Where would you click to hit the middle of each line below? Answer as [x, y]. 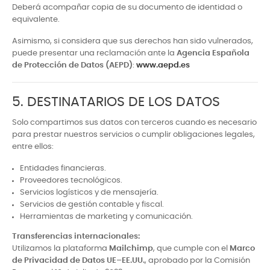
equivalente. [36, 20]
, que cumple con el [191, 249]
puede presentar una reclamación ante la [94, 53]
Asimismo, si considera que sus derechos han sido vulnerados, [133, 41]
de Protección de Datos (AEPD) [72, 65]
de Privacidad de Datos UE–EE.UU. [78, 261]
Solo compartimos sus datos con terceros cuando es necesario [134, 123]
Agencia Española [213, 53]
